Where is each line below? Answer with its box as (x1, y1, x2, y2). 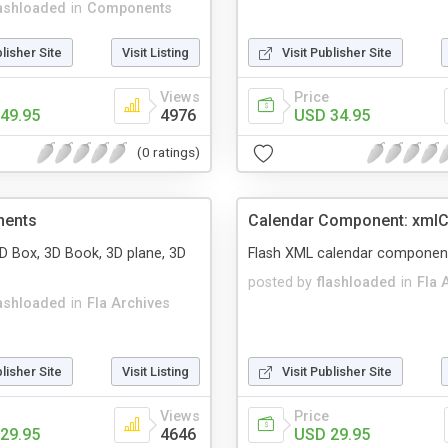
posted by (248, 273, 312, 291)
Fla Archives (87, 294, 170, 312)
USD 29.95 (294, 424, 370, 444)
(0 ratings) (137, 144, 200, 161)
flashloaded (317, 273, 396, 291)
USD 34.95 (294, 105, 370, 125)
